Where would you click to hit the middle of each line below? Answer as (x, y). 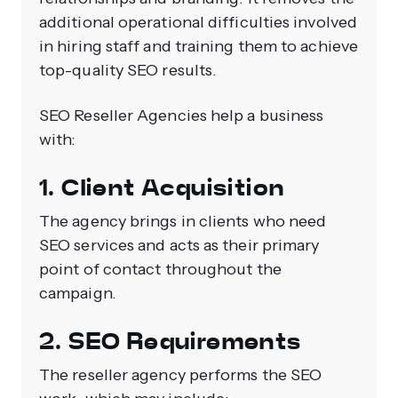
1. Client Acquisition (162, 188)
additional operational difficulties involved (198, 23)
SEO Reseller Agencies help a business (182, 116)
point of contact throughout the (160, 270)
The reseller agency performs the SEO (181, 375)
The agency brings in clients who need (183, 222)
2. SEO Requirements (173, 342)
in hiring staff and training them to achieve (199, 47)
